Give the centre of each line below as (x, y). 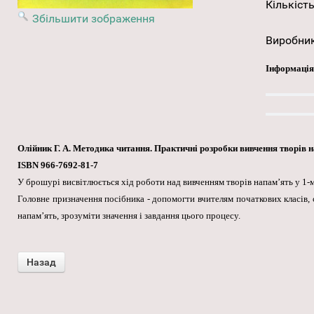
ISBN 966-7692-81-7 (58, 165)
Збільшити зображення (94, 19)
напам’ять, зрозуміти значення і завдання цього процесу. (129, 216)
